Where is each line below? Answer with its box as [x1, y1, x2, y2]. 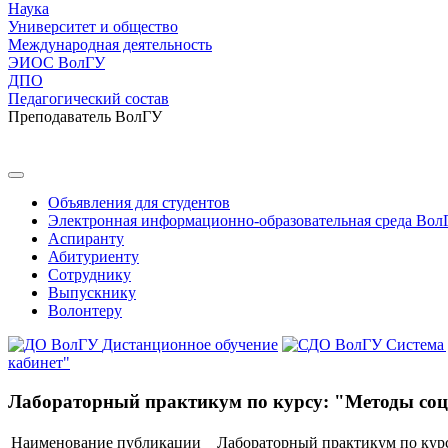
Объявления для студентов [48, 194, 230, 211]
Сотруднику [48, 266, 131, 283]
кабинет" [8, 354, 70, 371]
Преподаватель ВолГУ [8, 108, 162, 125]
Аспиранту [48, 230, 124, 247]
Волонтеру [48, 302, 122, 319]
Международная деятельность [8, 36, 212, 53]
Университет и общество [8, 18, 178, 35]
